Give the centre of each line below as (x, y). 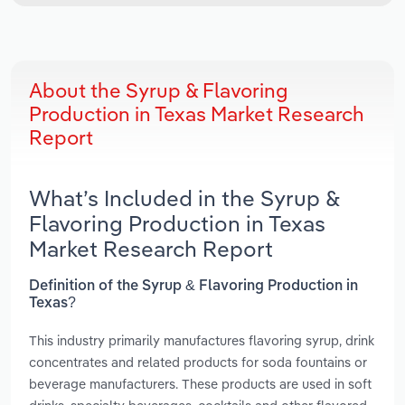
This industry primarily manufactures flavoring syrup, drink (202, 340)
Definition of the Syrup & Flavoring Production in (193, 286)
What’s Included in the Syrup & (184, 198)
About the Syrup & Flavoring (158, 91)
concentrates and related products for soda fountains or (198, 362)
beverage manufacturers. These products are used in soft (200, 383)
